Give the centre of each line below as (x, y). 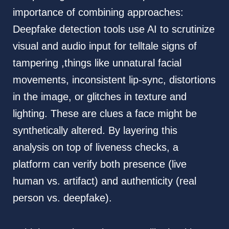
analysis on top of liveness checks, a (95, 147)
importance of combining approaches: (98, 12)
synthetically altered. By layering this (95, 130)
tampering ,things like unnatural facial (97, 63)
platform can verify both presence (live (99, 164)
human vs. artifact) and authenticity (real (104, 181)
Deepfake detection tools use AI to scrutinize (113, 29)
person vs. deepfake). (62, 198)
